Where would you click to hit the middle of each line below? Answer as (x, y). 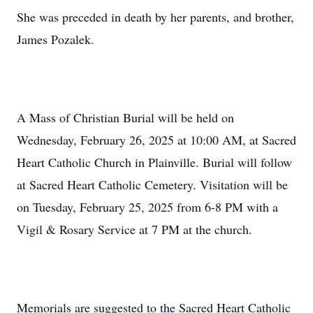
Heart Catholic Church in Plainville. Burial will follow (154, 162)
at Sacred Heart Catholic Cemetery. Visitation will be (152, 184)
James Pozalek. (56, 39)
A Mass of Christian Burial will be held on (125, 117)
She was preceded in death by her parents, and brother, (155, 17)
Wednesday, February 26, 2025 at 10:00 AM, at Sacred (156, 140)
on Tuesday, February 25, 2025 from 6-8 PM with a (147, 207)
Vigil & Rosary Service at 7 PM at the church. (134, 229)
